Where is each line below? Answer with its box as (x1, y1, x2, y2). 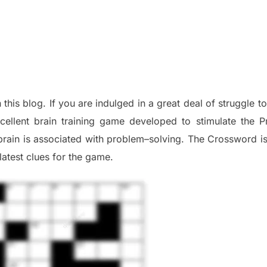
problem (107, 133, 145, 145)
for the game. (52, 151, 113, 163)
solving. (149, 133, 188, 145)
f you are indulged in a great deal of (51, 97, 219, 110)
